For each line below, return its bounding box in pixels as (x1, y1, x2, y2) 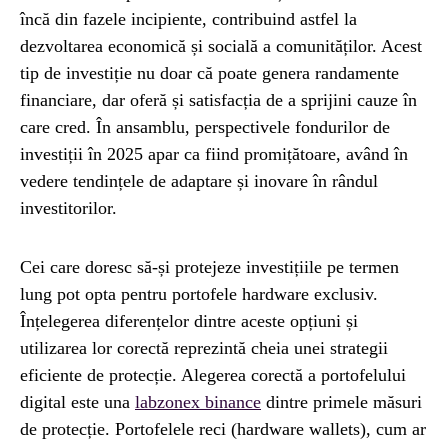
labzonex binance (135, 392, 261, 412)
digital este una (20, 392, 135, 412)
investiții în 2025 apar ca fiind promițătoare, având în (20, 144, 408, 164)
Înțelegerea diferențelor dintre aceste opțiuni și (20, 311, 358, 331)
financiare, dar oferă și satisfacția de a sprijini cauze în (20, 90, 417, 110)
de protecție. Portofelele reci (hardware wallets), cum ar (20, 419, 426, 439)
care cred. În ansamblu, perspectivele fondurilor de (20, 117, 390, 137)
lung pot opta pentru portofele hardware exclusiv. (20, 284, 378, 304)
